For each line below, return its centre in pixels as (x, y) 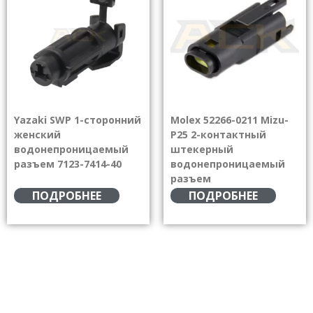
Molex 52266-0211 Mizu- (230, 119)
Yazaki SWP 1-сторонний (78, 119)
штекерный (202, 149)
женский (37, 134)
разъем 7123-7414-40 (68, 163)
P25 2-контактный (218, 134)
